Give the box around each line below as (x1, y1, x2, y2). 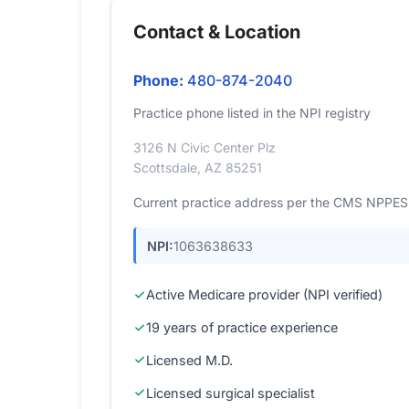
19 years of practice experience (146, 320, 338, 336)
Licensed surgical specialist (146, 384, 315, 401)
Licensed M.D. (146, 351, 233, 368)
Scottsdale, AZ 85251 (133, 160, 262, 175)
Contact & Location (133, 21, 300, 43)
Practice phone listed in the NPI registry (133, 105, 371, 121)
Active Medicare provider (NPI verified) (146, 287, 383, 303)
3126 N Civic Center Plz (133, 140, 276, 155)
